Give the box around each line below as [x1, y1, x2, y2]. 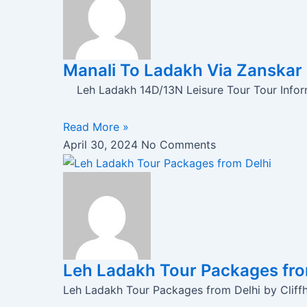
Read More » [63, 119, 129, 134]
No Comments [141, 137, 216, 151]
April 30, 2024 [63, 137, 141, 151]
